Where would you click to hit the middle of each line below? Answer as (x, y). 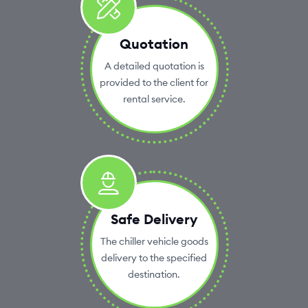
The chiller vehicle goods (154, 242)
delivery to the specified (154, 258)
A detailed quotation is (154, 66)
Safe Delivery (154, 219)
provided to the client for (154, 83)
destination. (154, 275)
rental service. (154, 99)
